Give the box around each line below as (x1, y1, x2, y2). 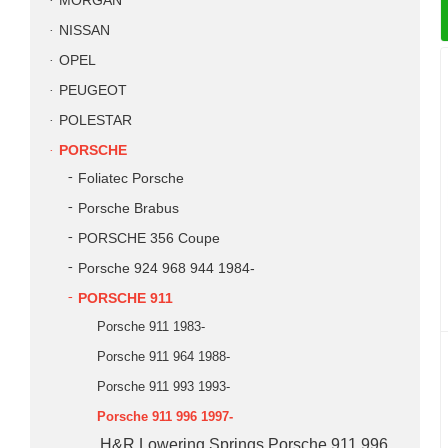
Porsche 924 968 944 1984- (78, 261, 255, 276)
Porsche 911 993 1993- (97, 379, 230, 394)
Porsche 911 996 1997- (97, 409, 233, 424)
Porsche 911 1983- (97, 319, 205, 334)
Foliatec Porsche (78, 171, 184, 186)
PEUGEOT (59, 83, 127, 98)
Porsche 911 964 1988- (97, 349, 230, 364)
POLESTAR (59, 113, 132, 128)
